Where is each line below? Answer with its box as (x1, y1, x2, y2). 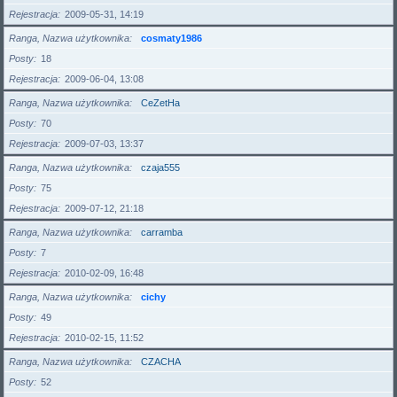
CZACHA (141, 356, 181, 367)
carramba (141, 227, 183, 237)
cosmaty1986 (141, 33, 202, 43)
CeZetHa (141, 97, 180, 108)
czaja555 (141, 162, 180, 173)
